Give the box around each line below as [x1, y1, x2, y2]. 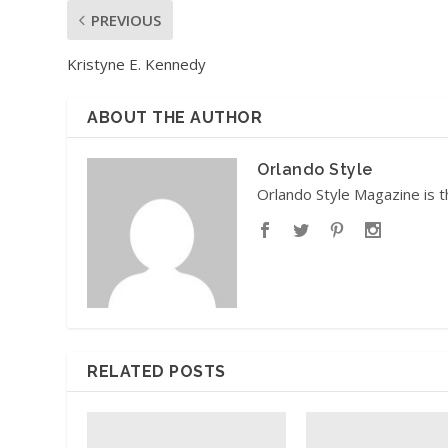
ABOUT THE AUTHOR [87, 107, 263, 127]
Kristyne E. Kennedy [67, 53, 207, 74]
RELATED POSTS [87, 361, 226, 381]
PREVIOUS [91, 9, 162, 30]
